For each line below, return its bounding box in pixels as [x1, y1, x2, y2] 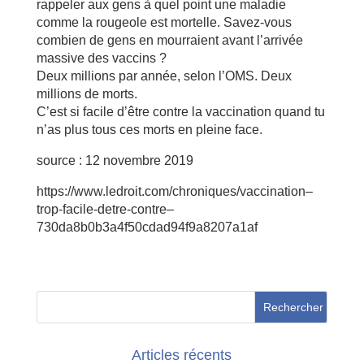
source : [36, 153, 85, 167]
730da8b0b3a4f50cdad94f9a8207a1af [36, 219, 258, 234]
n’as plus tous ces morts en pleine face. [36, 122, 262, 136]
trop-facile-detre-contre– [36, 201, 174, 216]
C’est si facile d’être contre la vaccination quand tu [36, 104, 325, 119]
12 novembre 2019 [84, 153, 197, 167]
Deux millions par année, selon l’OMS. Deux [36, 68, 292, 83]
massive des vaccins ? [36, 50, 167, 65]
